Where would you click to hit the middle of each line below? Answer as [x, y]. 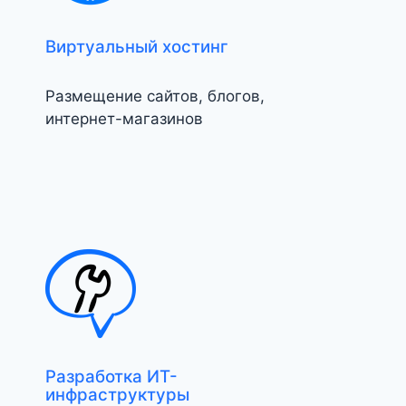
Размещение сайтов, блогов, [155, 97]
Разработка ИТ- [111, 377]
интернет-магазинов [124, 119]
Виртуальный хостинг [137, 47]
